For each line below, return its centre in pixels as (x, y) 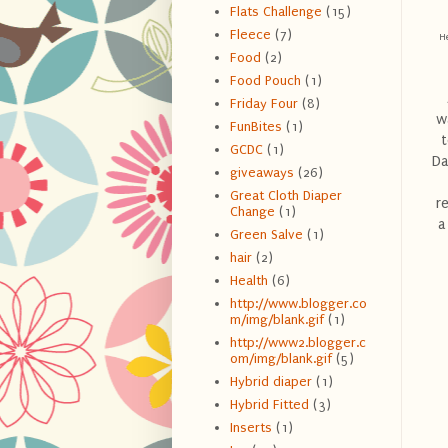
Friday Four (263, 104)
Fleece (250, 35)
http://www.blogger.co (298, 304)
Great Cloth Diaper (285, 196)
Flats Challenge (275, 12)
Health (248, 281)
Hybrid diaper (270, 382)
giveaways (261, 173)
